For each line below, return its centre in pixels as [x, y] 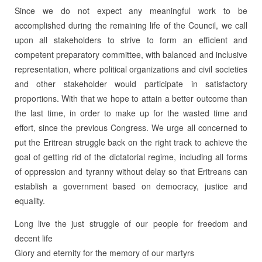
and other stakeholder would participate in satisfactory [131, 83]
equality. [30, 200]
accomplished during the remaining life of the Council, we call [131, 25]
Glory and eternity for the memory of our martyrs [104, 252]
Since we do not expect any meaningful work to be [131, 10]
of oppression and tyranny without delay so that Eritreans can [131, 171]
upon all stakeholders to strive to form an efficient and [131, 39]
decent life [33, 238]
